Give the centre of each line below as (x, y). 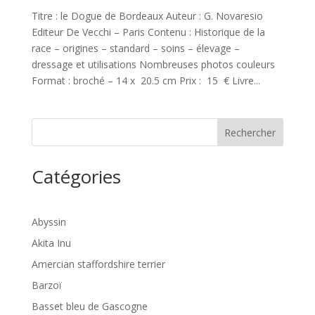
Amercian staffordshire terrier (98, 264)
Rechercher (250, 132)
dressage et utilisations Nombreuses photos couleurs (153, 64)
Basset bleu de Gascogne (89, 306)
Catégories (76, 176)
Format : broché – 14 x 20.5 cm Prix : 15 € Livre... (146, 81)
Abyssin (49, 222)
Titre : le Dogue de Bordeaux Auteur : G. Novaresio (147, 16)
